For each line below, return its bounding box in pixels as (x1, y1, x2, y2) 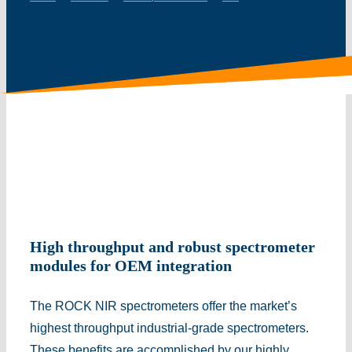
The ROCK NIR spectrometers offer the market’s (29, 299, 297, 313)
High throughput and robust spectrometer (29, 237, 315, 255)
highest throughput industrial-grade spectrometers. (29, 321, 309, 335)
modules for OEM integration (29, 256, 232, 274)
